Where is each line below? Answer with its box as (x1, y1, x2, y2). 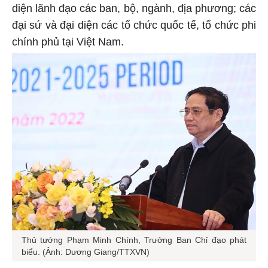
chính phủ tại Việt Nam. (12, 34, 124, 47)
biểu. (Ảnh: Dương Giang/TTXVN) (22, 245, 150, 255)
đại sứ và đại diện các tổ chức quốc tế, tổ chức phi (12, 17, 256, 30)
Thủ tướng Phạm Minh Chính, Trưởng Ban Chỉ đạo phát (22, 233, 246, 243)
